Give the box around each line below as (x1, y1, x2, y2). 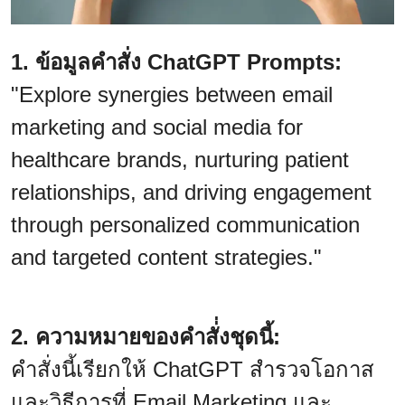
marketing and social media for (11, 114, 303, 139)
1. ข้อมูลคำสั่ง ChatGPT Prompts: (11, 49, 342, 74)
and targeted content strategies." (11, 244, 322, 269)
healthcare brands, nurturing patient (11, 146, 349, 172)
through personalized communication (11, 212, 360, 237)
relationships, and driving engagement (11, 179, 372, 204)
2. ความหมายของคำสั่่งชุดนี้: (11, 324, 280, 349)
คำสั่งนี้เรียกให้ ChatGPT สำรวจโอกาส (11, 356, 374, 381)
